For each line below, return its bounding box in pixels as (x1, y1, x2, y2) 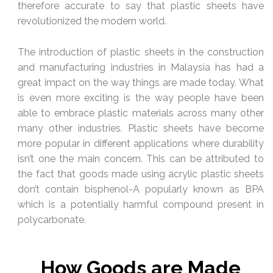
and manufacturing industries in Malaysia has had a (18, 61, 264, 73)
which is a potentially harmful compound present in (18, 198, 264, 210)
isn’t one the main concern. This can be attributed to (18, 152, 264, 165)
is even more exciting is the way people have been (18, 91, 264, 104)
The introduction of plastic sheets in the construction (18, 46, 264, 58)
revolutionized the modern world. (18, 15, 166, 27)
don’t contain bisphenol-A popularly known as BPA (18, 183, 264, 195)
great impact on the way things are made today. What (18, 76, 264, 88)
